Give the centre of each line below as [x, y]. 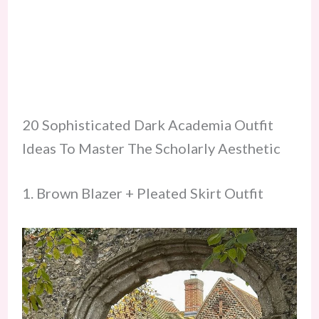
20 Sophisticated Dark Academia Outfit [147, 124]
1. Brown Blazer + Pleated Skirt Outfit [142, 193]
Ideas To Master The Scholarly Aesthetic [151, 148]
